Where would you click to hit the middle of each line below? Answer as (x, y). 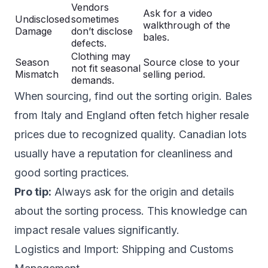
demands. (93, 80)
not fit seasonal (106, 68)
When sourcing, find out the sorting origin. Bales (133, 96)
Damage (33, 31)
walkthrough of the (187, 25)
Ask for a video (178, 13)
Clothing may (101, 56)
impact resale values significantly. (97, 230)
